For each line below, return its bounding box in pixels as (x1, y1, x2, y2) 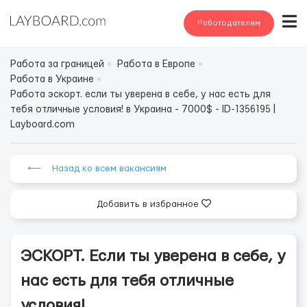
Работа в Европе (117, 60, 195, 69)
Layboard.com (10, 120, 75, 130)
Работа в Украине (10, 75, 94, 84)
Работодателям (197, 19, 260, 27)
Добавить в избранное (96, 199, 201, 209)
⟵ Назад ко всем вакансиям (27, 164, 167, 173)
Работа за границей (10, 60, 104, 69)
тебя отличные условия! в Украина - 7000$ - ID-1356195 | (10, 105, 275, 114)
